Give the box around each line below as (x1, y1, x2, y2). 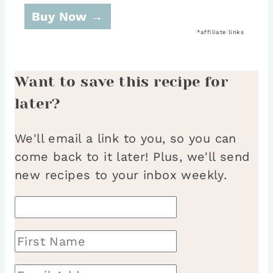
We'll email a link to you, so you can (15, 131, 236, 146)
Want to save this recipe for (15, 73, 229, 91)
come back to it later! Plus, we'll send (15, 149, 250, 165)
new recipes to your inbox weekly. (15, 168, 227, 183)
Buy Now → (32, 9, 104, 24)
